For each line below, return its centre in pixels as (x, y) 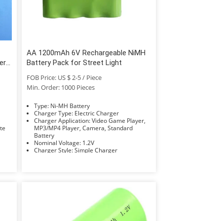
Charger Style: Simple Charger (96, 150)
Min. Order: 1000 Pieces (60, 87)
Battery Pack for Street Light (74, 62)
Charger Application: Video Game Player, (63, 120)
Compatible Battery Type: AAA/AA (116, 157)
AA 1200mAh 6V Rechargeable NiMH (86, 53)
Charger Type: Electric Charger (96, 113)
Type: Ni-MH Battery (70, 106)
